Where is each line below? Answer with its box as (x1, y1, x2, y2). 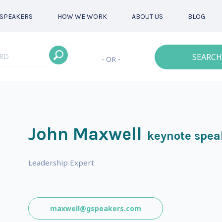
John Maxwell (28, 123, 142, 144)
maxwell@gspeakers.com (50, 204, 141, 213)
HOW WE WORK (57, 12, 107, 21)
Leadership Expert (28, 158, 94, 167)
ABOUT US (131, 12, 163, 21)
